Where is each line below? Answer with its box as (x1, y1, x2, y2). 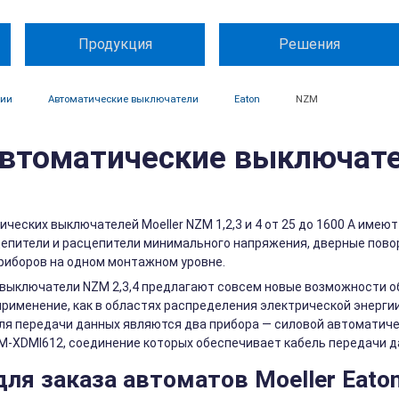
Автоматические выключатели (47, 94, 199, 105)
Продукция (77, 36, 152, 53)
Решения (278, 36, 340, 53)
